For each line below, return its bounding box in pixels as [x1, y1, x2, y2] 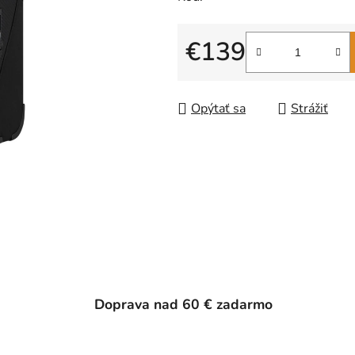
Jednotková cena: [185, 68, 281, 86]
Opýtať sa [191, 100, 246, 118]
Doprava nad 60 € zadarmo [94, 294, 273, 314]
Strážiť [291, 100, 328, 118]
